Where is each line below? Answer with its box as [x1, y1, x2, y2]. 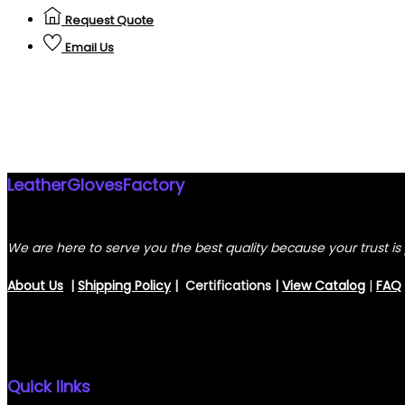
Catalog [315, 277, 365, 296]
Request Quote [65, 12, 154, 30]
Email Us [65, 39, 114, 57]
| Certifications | [171, 277, 282, 296]
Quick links [7, 375, 90, 399]
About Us [7, 277, 63, 296]
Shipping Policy [78, 277, 171, 296]
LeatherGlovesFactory [7, 174, 184, 197]
